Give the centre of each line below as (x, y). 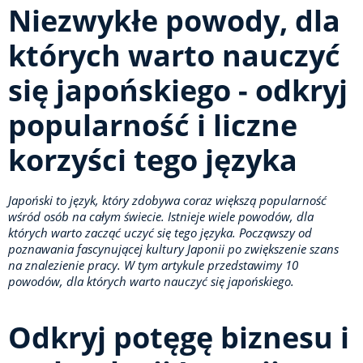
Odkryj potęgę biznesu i (179, 337)
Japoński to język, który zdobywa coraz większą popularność (167, 200)
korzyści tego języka (153, 160)
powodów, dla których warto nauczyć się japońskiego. (151, 281)
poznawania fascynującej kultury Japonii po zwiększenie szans (173, 249)
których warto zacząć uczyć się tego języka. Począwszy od (160, 233)
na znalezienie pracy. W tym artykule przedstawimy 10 (153, 265)
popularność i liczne (153, 125)
